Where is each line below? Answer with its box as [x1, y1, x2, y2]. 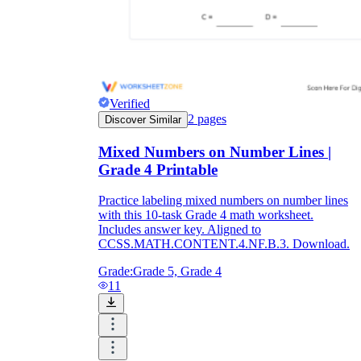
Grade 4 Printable [98, 160, 218, 178]
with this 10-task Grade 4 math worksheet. [98, 208, 313, 222]
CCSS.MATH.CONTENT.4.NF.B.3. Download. [98, 237, 350, 251]
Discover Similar [105, 113, 181, 126]
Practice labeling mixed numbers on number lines [98, 193, 348, 208]
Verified [110, 96, 150, 110]
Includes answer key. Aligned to [98, 222, 261, 237]
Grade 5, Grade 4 [133, 264, 222, 279]
